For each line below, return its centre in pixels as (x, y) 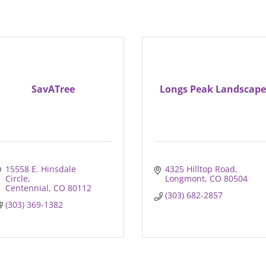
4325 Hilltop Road (200, 169)
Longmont (185, 179)
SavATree (53, 89)
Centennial (27, 188)
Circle (16, 179)
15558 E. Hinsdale (40, 169)
